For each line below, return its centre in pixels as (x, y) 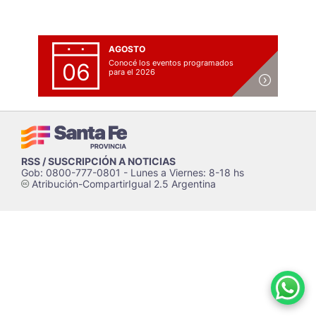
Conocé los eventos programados (171, 63)
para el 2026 (132, 72)
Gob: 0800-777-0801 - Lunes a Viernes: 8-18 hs (133, 172)
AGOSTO (127, 49)
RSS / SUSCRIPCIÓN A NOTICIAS (98, 161)
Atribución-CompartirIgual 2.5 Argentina (122, 184)
